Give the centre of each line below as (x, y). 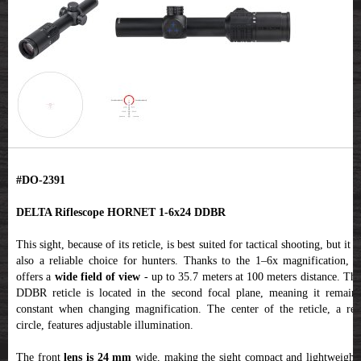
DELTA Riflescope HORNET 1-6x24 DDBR (121, 212)
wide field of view (96, 276)
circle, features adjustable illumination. (105, 325)
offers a (34, 276)
